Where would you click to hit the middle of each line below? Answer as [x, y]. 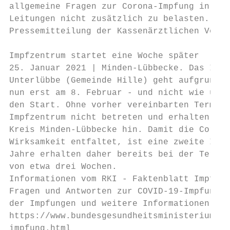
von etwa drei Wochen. [63, 167]
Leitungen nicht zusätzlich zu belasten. [109, 19]
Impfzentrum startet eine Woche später [104, 56]
